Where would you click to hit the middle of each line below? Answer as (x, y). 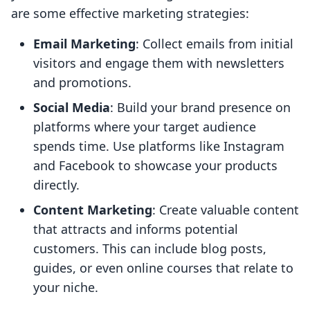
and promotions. (82, 83)
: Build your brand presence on (200, 108)
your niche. (66, 288)
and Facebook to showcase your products (155, 166)
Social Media (72, 108)
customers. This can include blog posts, (150, 249)
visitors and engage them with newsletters (159, 63)
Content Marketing (93, 210)
